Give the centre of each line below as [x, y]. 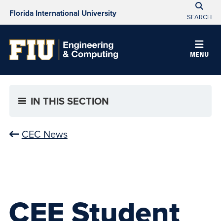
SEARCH [200, 17]
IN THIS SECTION [70, 101]
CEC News [44, 134]
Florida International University [63, 13]
